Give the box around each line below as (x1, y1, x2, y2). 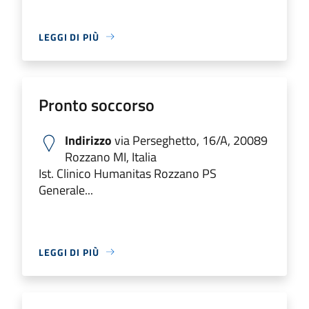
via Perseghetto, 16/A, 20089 (112, 130, 268, 150)
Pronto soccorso (39, 92, 154, 117)
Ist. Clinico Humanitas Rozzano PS (39, 163, 217, 183)
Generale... (39, 180, 93, 199)
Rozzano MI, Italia (65, 147, 157, 166)
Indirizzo (65, 130, 112, 150)
